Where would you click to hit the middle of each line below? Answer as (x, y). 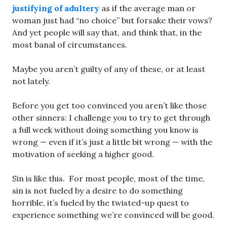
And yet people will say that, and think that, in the (107, 33)
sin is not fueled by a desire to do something (98, 191)
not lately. (31, 81)
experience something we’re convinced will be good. (113, 215)
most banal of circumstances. (70, 45)
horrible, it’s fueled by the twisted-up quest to (101, 203)
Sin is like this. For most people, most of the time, (108, 179)
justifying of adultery (56, 8)
